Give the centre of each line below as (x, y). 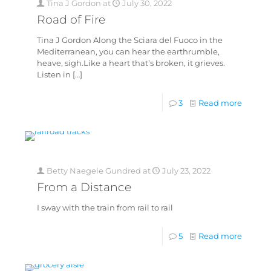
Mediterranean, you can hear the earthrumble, (128, 52)
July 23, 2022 (186, 171)
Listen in (54, 75)
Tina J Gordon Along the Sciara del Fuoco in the (129, 40)
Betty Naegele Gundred (93, 171)
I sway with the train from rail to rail (105, 208)
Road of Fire (71, 20)
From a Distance (84, 188)
